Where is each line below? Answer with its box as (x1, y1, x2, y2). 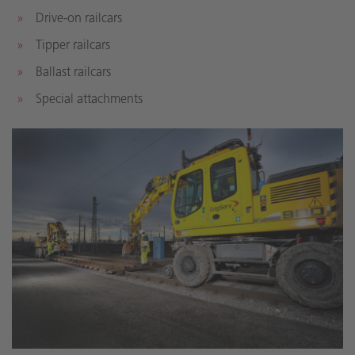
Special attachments (36, 90, 143, 106)
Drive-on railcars (36, 10, 122, 25)
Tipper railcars (36, 36, 110, 52)
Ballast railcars (36, 63, 111, 79)
